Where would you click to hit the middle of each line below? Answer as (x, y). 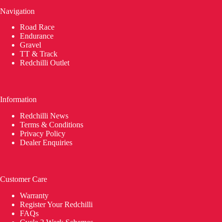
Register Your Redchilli (56, 205)
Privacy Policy (43, 134)
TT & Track (39, 54)
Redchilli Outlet (45, 63)
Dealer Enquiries (47, 143)
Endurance (37, 36)
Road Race (37, 27)
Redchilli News (44, 116)
